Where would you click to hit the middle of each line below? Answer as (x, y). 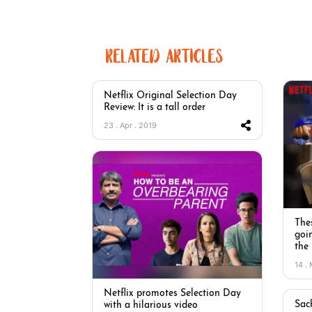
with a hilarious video (151, 305)
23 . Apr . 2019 (130, 125)
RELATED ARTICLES (165, 59)
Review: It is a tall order (155, 108)
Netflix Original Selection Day (170, 96)
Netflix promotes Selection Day (172, 293)
